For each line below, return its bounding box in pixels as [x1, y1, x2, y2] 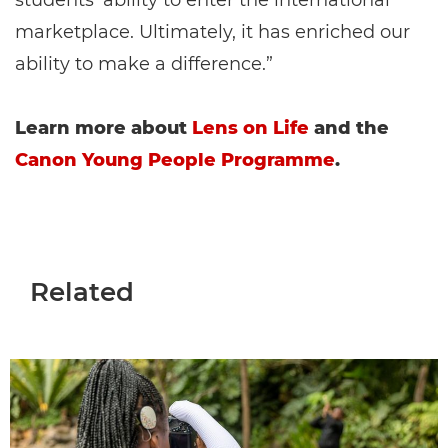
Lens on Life [192, 117, 309, 140]
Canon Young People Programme [15, 149, 335, 172]
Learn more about [15, 117, 187, 140]
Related [30, 276, 134, 309]
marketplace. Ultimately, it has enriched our [15, 21, 410, 44]
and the [314, 117, 389, 140]
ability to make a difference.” [15, 53, 273, 76]
